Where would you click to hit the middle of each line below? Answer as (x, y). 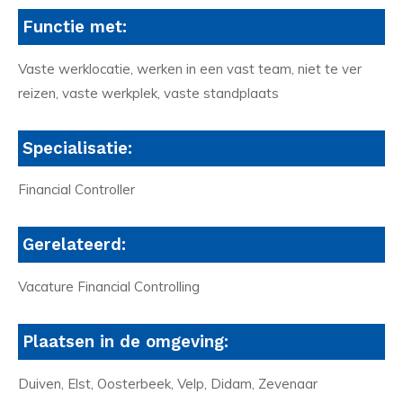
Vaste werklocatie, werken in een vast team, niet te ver (190, 68)
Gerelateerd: (74, 245)
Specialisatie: (77, 148)
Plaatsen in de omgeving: (125, 341)
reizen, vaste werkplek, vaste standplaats (148, 93)
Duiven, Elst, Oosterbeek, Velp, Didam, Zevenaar (168, 383)
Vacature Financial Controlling (109, 287)
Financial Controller (76, 190)
